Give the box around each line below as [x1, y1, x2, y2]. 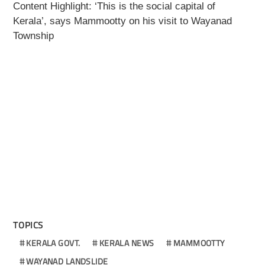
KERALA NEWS [99, 237, 154, 250]
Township [13, 30, 54, 42]
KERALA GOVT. [26, 237, 80, 250]
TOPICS [13, 218, 44, 232]
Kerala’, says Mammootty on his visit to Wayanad [13, 15, 232, 27]
